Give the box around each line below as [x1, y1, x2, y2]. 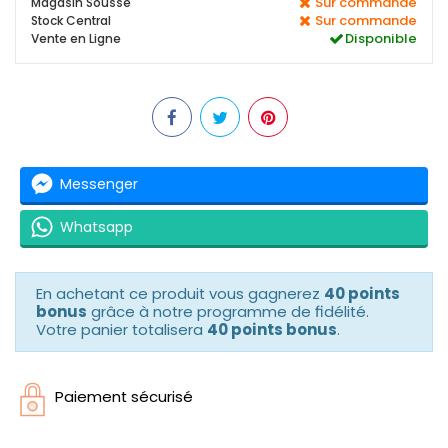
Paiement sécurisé [55, 385, 193, 407]
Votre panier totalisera [36, 318, 207, 340]
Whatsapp [60, 217, 133, 237]
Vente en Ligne [31, 29, 121, 47]
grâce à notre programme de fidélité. [87, 300, 369, 322]
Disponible [345, 28, 417, 48]
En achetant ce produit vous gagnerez [36, 282, 324, 304]
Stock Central [31, 11, 111, 29]
